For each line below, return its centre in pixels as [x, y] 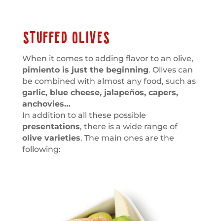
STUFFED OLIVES [66, 38]
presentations [51, 126]
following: [41, 149]
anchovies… [46, 104]
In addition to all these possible [84, 115]
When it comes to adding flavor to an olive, [108, 58]
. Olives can [170, 70]
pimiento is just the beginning [85, 70]
